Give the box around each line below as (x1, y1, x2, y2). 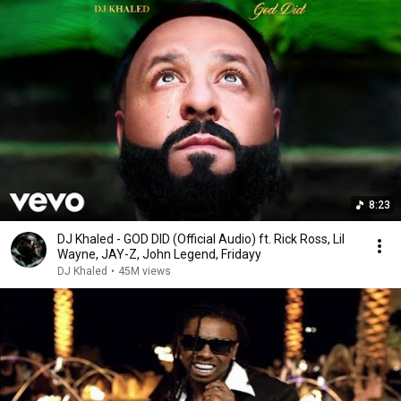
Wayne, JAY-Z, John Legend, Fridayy (57, 247, 261, 261)
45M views (118, 265, 171, 277)
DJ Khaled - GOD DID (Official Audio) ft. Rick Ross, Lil (57, 232, 345, 246)
